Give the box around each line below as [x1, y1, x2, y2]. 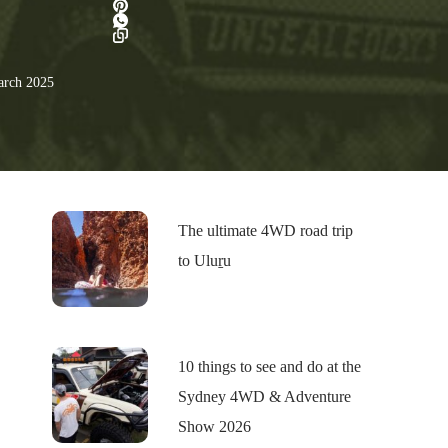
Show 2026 [177, 418, 251, 436]
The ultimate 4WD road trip [177, 221, 353, 239]
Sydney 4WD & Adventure [177, 388, 351, 406]
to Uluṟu [177, 251, 231, 269]
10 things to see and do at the [177, 358, 361, 376]
